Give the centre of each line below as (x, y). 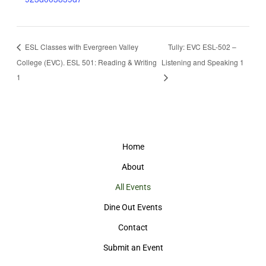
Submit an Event (133, 248)
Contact (133, 228)
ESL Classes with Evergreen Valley (80, 46)
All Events (133, 187)
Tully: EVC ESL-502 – (202, 46)
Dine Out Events (133, 208)
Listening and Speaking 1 (203, 62)
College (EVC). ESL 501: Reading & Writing (86, 62)
